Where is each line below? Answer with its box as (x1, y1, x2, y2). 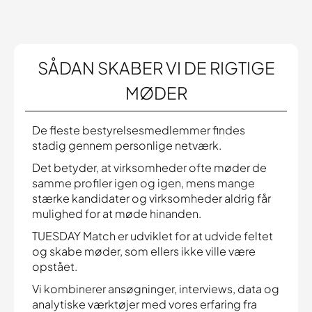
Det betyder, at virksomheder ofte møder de (32, 160, 267, 175)
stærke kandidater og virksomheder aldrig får (32, 191, 271, 205)
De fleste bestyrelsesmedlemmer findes (32, 123, 245, 137)
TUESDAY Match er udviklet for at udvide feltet (32, 228, 273, 243)
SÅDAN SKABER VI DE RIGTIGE (37, 57, 275, 78)
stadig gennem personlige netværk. (32, 138, 221, 153)
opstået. (32, 259, 77, 274)
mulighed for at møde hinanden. (32, 206, 201, 221)
